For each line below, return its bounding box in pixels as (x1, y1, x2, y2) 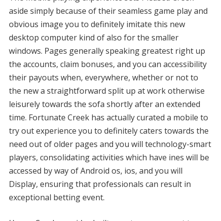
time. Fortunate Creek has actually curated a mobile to (8, 112, 208, 123)
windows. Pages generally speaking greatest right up (8, 45, 205, 56)
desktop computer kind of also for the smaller (8, 32, 179, 43)
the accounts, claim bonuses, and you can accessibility (8, 59, 207, 70)
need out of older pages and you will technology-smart (8, 139, 211, 149)
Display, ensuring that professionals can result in (8, 179, 191, 189)
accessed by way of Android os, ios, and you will (8, 165, 183, 176)
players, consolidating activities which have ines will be (8, 152, 209, 163)
